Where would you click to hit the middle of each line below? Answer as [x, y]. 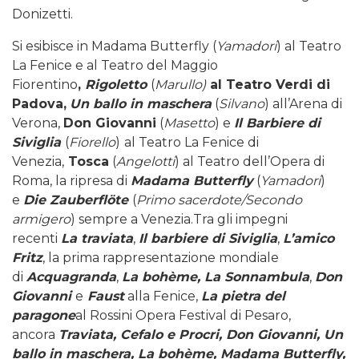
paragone [44, 316]
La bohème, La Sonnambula [216, 277]
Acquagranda [71, 277]
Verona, [38, 123]
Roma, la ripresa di [71, 181]
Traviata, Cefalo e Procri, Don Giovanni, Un [201, 335]
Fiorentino [45, 85]
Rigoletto [118, 85]
